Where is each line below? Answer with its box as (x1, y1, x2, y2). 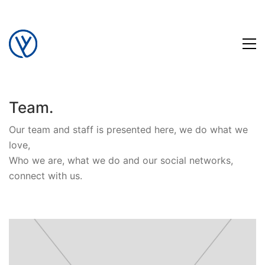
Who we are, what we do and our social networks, (9, 154, 233, 166)
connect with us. (9, 169, 82, 182)
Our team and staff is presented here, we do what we (9, 123, 248, 135)
